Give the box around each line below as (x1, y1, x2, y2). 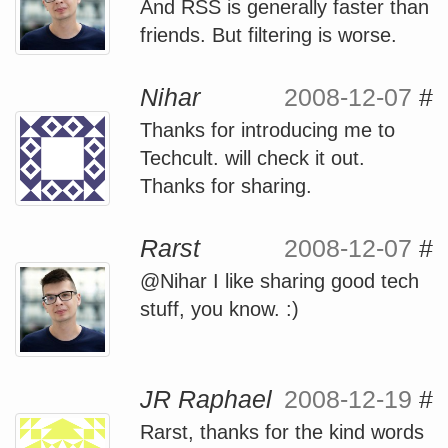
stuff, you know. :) (140, 298, 299, 320)
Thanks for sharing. (140, 175, 312, 197)
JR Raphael (140, 385, 272, 413)
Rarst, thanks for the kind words (140, 421, 424, 443)
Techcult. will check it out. (140, 147, 365, 169)
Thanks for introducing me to (140, 119, 395, 141)
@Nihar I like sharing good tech (140, 270, 419, 292)
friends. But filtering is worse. (140, 24, 397, 46)
